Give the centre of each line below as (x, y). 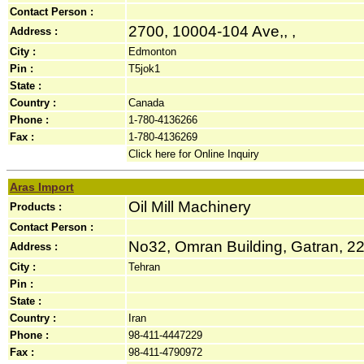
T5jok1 (144, 69)
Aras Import (42, 187)
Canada (146, 103)
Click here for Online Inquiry (194, 154)
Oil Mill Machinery (190, 207)
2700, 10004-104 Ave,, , (212, 31)
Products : (36, 207)
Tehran (144, 267)
